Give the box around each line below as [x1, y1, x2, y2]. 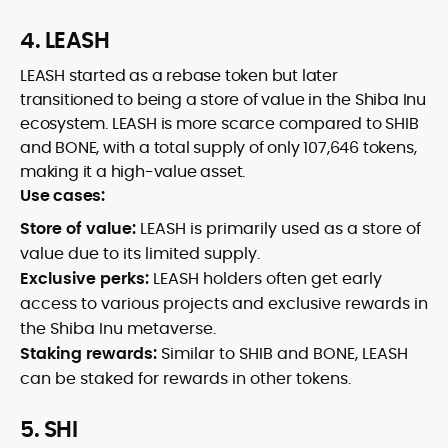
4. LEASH [20, 25, 109, 57]
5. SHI [20, 414, 77, 446]
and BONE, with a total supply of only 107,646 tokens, [20, 136, 417, 160]
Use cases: [20, 184, 105, 208]
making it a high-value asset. [20, 160, 246, 184]
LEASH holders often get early [149, 267, 382, 291]
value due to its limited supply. [20, 242, 260, 266]
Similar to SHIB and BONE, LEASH [161, 342, 408, 366]
